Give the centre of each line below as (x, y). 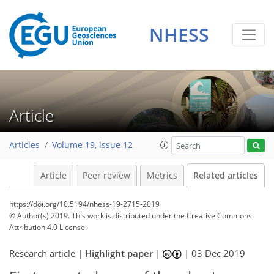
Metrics (162, 176)
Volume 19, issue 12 (92, 145)
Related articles (226, 176)
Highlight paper (119, 253)
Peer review (106, 176)
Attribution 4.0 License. (48, 227)
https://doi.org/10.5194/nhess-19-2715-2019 (84, 204)
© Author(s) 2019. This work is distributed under (91, 216)
